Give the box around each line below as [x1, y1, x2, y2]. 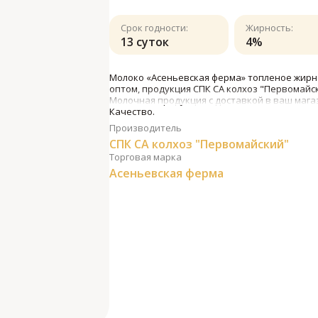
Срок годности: [121, 21, 188, 34]
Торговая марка [109, 150, 182, 163]
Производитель [109, 121, 182, 134]
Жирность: [246, 21, 294, 34]
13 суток [121, 34, 169, 50]
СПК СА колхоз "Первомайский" [109, 136, 289, 152]
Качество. [109, 105, 155, 118]
